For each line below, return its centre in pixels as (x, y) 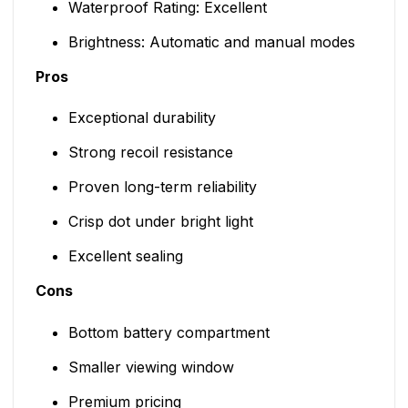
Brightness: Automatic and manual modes (211, 41)
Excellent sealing (125, 256)
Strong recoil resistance (150, 153)
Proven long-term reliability (162, 187)
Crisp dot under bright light (160, 222)
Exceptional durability (142, 118)
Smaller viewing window (151, 367)
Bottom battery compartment (168, 333)
